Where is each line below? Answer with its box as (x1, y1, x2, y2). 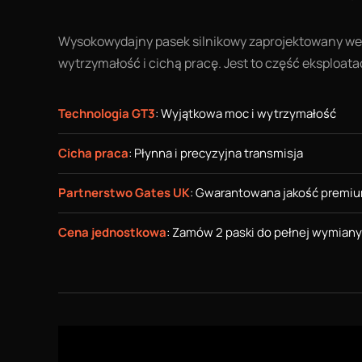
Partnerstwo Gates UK (58, 184, 190, 201)
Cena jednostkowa (58, 224, 166, 241)
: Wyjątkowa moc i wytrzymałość (155, 105, 336, 122)
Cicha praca (58, 145, 128, 162)
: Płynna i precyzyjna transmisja (128, 145, 303, 162)
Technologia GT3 (58, 105, 155, 122)
